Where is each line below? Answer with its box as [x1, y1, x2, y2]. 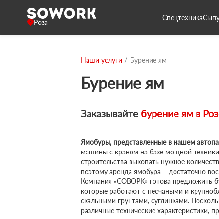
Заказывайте [81, 108, 138, 119]
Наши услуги [81, 56, 122, 64]
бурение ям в [141, 108, 200, 119]
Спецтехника [162, 13, 203, 22]
